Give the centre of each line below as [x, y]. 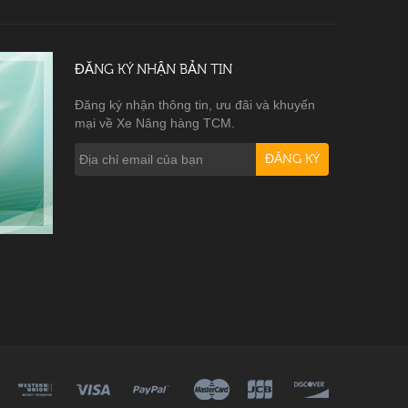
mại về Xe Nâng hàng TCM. [155, 123]
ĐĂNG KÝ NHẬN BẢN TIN [153, 70]
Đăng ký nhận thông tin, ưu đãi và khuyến [195, 105]
